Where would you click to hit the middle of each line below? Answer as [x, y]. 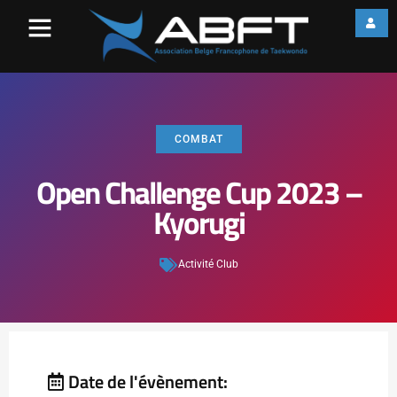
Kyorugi [198, 223]
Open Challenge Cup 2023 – [198, 193]
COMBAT [198, 140]
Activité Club [208, 265]
